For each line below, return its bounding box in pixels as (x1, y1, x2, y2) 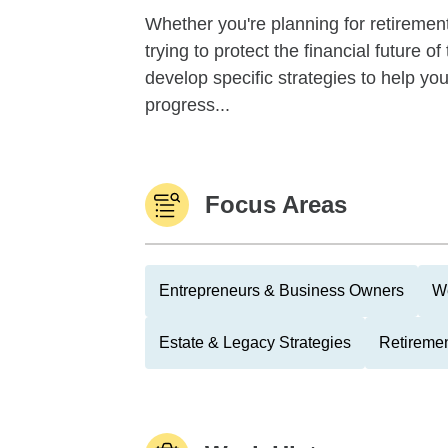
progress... (145, 95, 230, 115)
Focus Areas (205, 191, 347, 218)
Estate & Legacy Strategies (159, 334, 351, 351)
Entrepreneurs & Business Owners (159, 282, 404, 299)
